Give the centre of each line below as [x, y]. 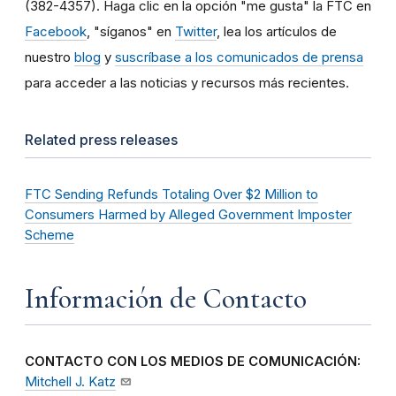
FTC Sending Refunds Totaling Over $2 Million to [171, 195]
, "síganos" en [131, 32]
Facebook [56, 32]
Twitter [196, 32]
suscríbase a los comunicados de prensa [239, 57]
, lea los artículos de [277, 32]
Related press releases [101, 140]
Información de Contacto [166, 299]
